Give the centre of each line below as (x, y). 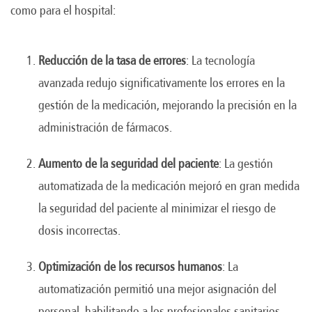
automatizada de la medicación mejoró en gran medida (169, 186)
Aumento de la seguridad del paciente (128, 163)
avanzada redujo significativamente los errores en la (162, 83)
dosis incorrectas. (79, 230)
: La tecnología (220, 60)
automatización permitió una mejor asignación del (157, 289)
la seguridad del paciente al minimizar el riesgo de (157, 208)
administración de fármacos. (105, 127)
